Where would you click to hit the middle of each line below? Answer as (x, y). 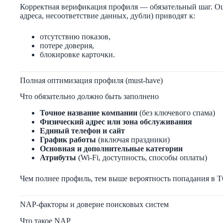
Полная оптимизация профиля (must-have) (91, 80)
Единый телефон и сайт (82, 131)
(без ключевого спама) (176, 113)
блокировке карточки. (77, 54)
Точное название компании (89, 113)
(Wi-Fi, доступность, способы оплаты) (142, 158)
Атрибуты (58, 158)
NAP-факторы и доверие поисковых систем (94, 205)
